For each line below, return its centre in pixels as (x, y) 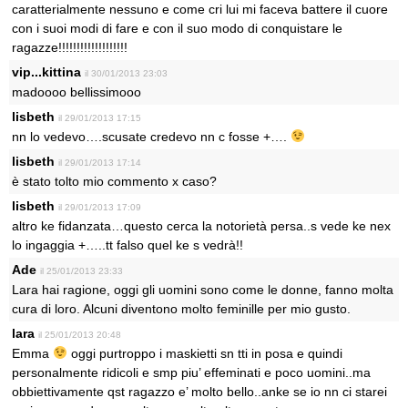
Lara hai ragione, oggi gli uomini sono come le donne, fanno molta (203, 290)
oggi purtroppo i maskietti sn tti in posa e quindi (204, 353)
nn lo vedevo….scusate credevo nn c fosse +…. (151, 137)
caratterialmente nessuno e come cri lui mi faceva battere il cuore (200, 9)
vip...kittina (46, 72)
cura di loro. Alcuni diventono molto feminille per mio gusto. (181, 309)
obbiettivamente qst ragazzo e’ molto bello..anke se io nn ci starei (199, 392)
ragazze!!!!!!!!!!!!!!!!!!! (70, 47)
